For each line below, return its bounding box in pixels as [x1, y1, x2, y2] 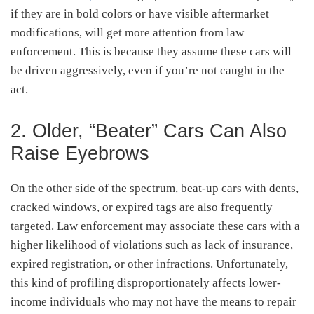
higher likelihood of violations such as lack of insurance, [11, 238, 293, 252]
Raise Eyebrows [11, 142, 149, 164]
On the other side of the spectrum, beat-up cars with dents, [11, 181, 299, 195]
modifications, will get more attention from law [11, 25, 244, 39]
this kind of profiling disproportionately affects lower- [11, 275, 281, 289]
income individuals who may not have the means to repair [11, 294, 296, 308]
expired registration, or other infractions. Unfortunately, [11, 257, 288, 271]
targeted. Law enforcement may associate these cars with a [11, 219, 300, 233]
